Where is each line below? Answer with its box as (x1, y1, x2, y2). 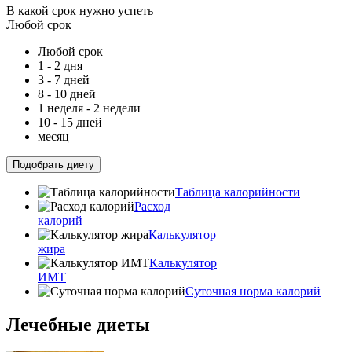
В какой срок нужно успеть (6, 4, 153, 17)
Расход (134, 200, 170, 213)
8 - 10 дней (38, 87, 96, 101)
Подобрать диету (13, 159, 94, 170)
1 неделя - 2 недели (38, 101, 141, 115)
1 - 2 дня (38, 59, 82, 72)
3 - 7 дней (38, 73, 90, 86)
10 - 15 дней (38, 115, 102, 129)
